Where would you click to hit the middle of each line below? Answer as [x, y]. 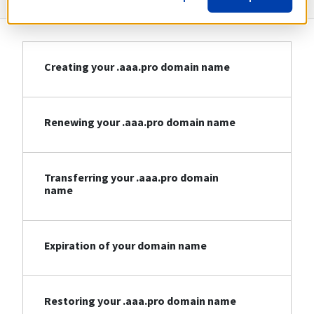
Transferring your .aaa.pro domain [131, 178]
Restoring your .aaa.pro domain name [140, 301]
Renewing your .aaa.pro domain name [140, 122]
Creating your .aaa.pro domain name [137, 67]
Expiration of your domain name [125, 246]
